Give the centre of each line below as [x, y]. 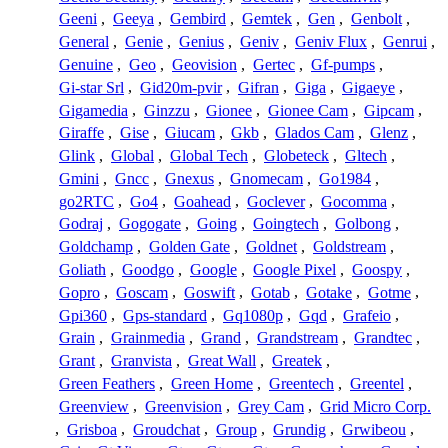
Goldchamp [96, 247]
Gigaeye [368, 87]
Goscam [142, 292]
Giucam [190, 133]
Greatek [297, 361]
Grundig [299, 429]
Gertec [274, 65]
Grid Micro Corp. [375, 406]
